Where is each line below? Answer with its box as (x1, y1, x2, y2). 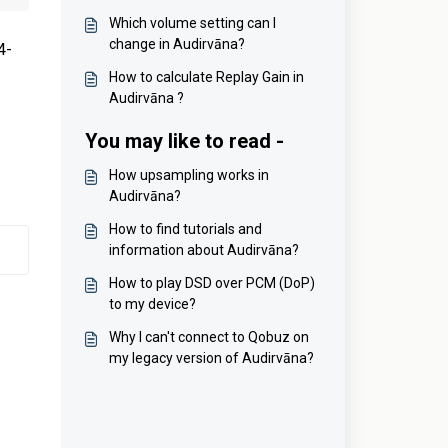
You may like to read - (84, 129, 284, 153)
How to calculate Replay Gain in (108, 69, 304, 85)
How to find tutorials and (108, 221, 262, 237)
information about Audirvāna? (108, 242, 299, 258)
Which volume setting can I (108, 15, 276, 31)
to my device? (108, 296, 196, 312)
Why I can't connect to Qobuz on (108, 329, 309, 345)
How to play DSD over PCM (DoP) (108, 275, 315, 291)
